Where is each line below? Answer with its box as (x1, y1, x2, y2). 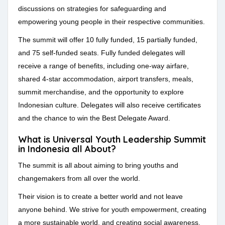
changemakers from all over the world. (18, 174, 140, 183)
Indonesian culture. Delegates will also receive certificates (18, 101, 201, 109)
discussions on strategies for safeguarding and (18, 5, 166, 13)
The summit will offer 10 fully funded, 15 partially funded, (18, 36, 197, 44)
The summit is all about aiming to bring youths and (18, 161, 178, 170)
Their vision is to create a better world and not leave (18, 192, 183, 201)
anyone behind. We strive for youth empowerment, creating (18, 205, 206, 214)
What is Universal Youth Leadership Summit (18, 134, 206, 146)
